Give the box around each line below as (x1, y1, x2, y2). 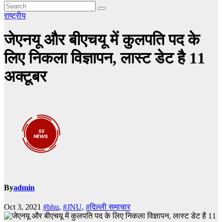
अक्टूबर (4, 67, 47, 86)
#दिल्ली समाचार (86, 203, 130, 212)
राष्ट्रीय (4, 11, 26, 20)
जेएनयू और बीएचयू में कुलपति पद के (4, 31, 200, 49)
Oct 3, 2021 (4, 203, 43, 212)
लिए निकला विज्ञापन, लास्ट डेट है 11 (4, 49, 205, 67)
